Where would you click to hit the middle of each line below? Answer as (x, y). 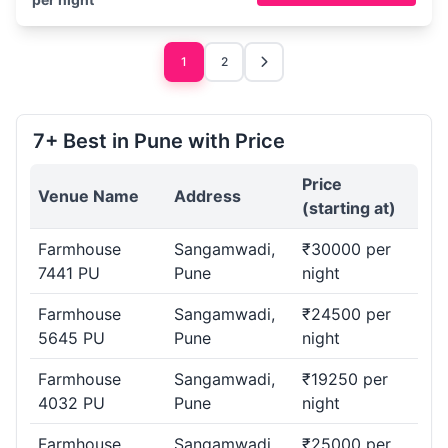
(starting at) (349, 208)
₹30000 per (346, 249)
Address (207, 196)
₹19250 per (345, 379)
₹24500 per (346, 314)
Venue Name (88, 196)
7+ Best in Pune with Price (159, 141)
